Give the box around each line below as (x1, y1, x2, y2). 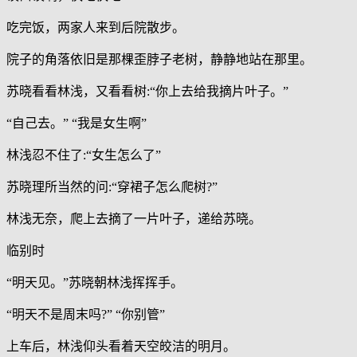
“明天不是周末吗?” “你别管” (6, 308, 165, 322)
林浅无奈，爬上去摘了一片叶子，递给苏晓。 (6, 212, 261, 226)
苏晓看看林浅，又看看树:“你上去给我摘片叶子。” (6, 84, 288, 99)
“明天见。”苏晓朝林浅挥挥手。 (6, 276, 183, 290)
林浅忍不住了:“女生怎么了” (6, 148, 161, 163)
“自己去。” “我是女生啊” (6, 116, 147, 131)
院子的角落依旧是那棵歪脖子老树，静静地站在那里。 (6, 53, 312, 67)
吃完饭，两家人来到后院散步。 (6, 21, 185, 35)
